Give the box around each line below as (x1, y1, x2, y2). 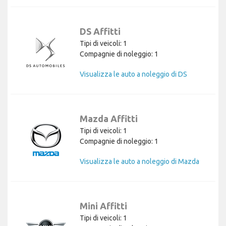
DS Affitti (80, 26, 121, 36)
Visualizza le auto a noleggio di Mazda (80, 157, 199, 165)
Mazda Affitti (80, 113, 138, 124)
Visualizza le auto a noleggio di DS (80, 70, 187, 78)
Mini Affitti (80, 200, 127, 211)
